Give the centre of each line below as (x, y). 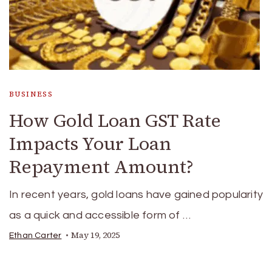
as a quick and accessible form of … (100, 215)
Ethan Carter (36, 236)
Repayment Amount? (101, 167)
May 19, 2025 (96, 235)
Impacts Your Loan (90, 144)
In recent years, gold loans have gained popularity (136, 195)
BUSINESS (31, 94)
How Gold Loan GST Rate (115, 121)
